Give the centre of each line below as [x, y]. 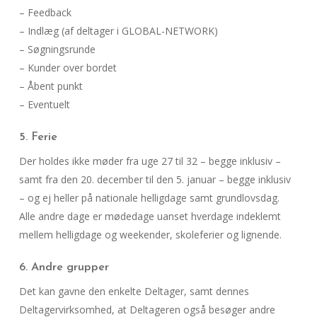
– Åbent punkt [51, 86]
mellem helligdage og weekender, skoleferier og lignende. [150, 235]
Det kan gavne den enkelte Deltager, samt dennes [134, 291]
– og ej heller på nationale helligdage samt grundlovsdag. [149, 198]
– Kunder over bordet [68, 68]
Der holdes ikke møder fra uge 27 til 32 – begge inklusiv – [150, 161]
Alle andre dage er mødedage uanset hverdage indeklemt [150, 216]
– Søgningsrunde [57, 49]
